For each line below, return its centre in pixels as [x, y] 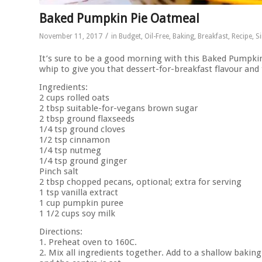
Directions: [61, 231]
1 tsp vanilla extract [79, 193]
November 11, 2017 [71, 36]
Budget [130, 36]
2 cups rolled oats [74, 98]
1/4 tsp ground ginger [83, 161]
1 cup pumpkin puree [81, 203]
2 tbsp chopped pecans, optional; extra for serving [140, 182]
